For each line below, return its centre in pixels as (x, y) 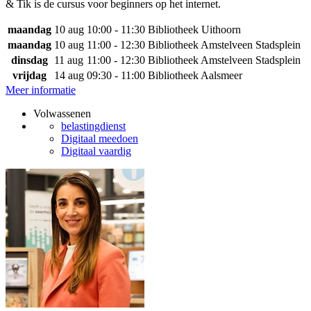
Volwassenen (62, 114)
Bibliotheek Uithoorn (194, 30)
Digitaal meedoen (100, 138)
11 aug (69, 60)
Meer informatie (41, 90)
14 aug (69, 75)
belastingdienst (93, 126)
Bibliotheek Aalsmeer (195, 75)
